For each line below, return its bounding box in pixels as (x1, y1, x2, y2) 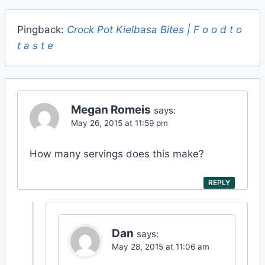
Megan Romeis (71, 102, 151, 117)
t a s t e (17, 39, 53, 51)
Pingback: (17, 23, 67, 35)
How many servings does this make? (30, 148, 204, 160)
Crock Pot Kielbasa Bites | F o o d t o (67, 23, 242, 35)
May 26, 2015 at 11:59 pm (71, 118, 168, 128)
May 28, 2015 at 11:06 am (112, 241, 209, 251)
